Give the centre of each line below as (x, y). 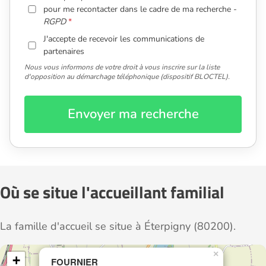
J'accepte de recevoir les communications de (124, 39)
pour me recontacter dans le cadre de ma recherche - (140, 9)
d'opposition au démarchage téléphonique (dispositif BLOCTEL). (127, 77)
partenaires (64, 52)
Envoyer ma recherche (133, 114)
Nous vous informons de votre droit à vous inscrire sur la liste (122, 67)
